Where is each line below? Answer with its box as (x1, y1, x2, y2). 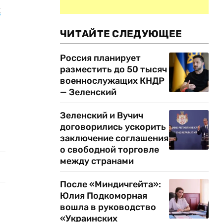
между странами (60, 156, 134, 166)
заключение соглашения (60, 133, 168, 144)
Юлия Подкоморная (60, 190, 147, 201)
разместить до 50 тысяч (60, 64, 167, 75)
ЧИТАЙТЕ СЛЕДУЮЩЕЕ (60, 28, 182, 40)
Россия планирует (60, 53, 141, 63)
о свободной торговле (60, 144, 159, 155)
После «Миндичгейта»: (60, 179, 161, 190)
